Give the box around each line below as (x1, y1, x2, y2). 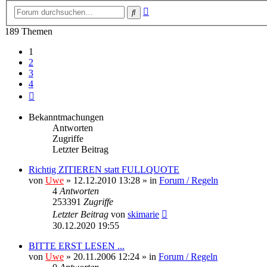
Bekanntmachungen (29, 111, 104, 122)
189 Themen (5, 26, 52, 36)
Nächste (34, 88, 64, 99)
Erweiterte (148, 4, 187, 14)
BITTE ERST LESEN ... (29, 240, 125, 251)
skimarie (128, 209, 159, 219)
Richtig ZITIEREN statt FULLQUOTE (29, 164, 179, 175)
